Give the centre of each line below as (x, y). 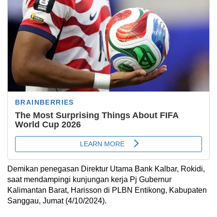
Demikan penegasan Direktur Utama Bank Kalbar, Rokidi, (106, 169)
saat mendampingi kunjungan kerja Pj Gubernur (89, 180)
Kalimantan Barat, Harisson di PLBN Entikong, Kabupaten (107, 190)
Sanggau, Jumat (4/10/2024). (57, 201)
